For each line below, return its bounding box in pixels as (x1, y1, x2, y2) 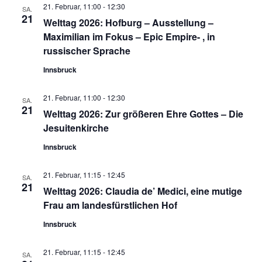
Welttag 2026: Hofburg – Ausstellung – (43, 15, 213, 29)
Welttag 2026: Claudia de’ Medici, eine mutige (43, 184, 242, 198)
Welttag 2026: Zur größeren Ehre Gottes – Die (43, 106, 243, 120)
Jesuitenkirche (43, 120, 109, 135)
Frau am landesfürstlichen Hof (43, 198, 177, 212)
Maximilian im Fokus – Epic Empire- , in (43, 29, 215, 43)
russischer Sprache (43, 43, 130, 57)
